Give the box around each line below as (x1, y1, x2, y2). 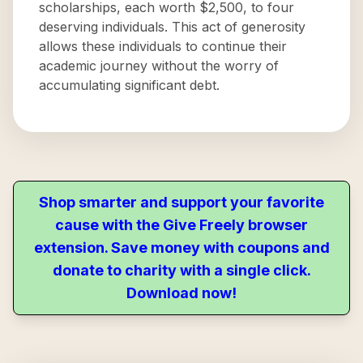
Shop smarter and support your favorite (39, 194, 324, 211)
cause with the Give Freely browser (55, 216, 308, 233)
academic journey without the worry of (39, 58, 279, 74)
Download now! (126, 284, 237, 301)
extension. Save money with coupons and (33, 239, 330, 256)
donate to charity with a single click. (52, 262, 311, 279)
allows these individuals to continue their (39, 38, 287, 54)
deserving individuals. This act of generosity (39, 19, 305, 35)
